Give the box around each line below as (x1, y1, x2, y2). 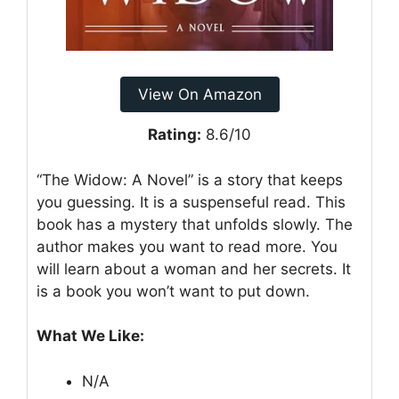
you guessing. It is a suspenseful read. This (37, 192, 346, 211)
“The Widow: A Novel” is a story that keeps (37, 170, 343, 189)
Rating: (148, 126, 201, 144)
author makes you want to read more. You (37, 237, 338, 256)
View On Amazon (137, 85, 262, 104)
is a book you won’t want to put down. (37, 281, 310, 300)
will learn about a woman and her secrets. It (37, 259, 351, 278)
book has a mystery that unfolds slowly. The (37, 215, 353, 233)
